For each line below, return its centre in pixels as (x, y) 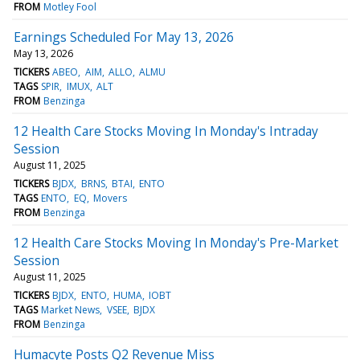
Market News (71, 309)
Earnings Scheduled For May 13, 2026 (124, 37)
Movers (110, 198)
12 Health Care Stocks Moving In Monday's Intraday (166, 131)
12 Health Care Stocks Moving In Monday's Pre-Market (176, 242)
